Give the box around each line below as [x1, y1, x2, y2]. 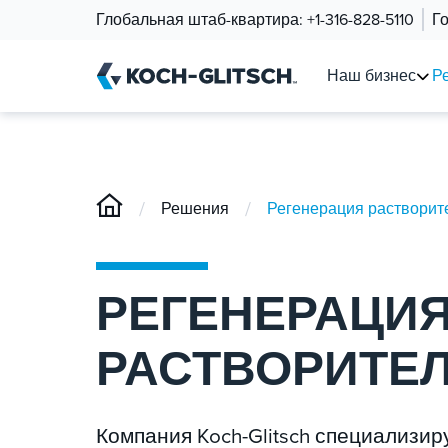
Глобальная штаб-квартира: [96, 8, 307, 31]
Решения [161, 197, 229, 220]
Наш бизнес [326, 64, 416, 87]
